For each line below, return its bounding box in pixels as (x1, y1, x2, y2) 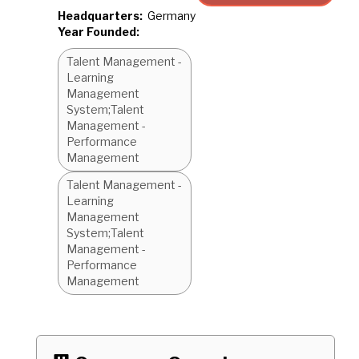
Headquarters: (58, 9, 143, 22)
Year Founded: (58, 25, 139, 38)
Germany (147, 9, 196, 22)
